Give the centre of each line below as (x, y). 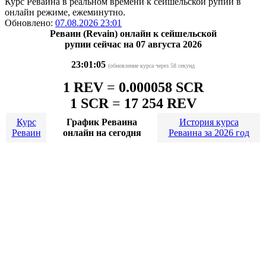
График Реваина (102, 122)
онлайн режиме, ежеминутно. (65, 12)
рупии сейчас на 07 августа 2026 (133, 44)
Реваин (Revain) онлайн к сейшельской (133, 33)
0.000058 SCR (161, 87)
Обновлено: (30, 23)
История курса (209, 122)
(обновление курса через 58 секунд (151, 65)
